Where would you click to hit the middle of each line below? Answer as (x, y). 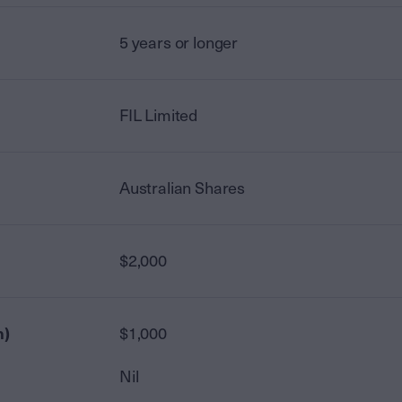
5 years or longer (179, 43)
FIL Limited (159, 116)
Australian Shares (183, 188)
